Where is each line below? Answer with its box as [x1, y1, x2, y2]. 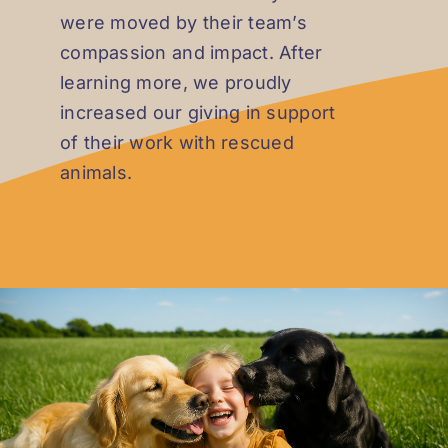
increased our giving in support [60, 101, 336, 123]
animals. [60, 161, 133, 183]
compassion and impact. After [60, 41, 323, 63]
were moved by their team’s [60, 11, 308, 33]
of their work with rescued [60, 131, 295, 153]
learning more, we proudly [60, 71, 292, 93]
